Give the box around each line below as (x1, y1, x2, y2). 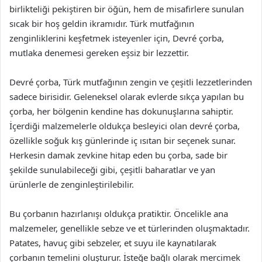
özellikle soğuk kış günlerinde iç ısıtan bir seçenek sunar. (9, 135, 236, 146)
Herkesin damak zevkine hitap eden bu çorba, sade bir (9, 149, 227, 161)
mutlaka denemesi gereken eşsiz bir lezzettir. (9, 47, 189, 58)
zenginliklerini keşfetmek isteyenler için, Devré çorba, (9, 32, 224, 44)
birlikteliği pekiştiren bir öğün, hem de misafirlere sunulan (9, 3, 244, 15)
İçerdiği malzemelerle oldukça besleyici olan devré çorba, (9, 120, 240, 132)
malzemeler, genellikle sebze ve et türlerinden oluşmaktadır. (9, 222, 250, 234)
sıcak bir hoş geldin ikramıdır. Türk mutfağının (9, 18, 194, 29)
